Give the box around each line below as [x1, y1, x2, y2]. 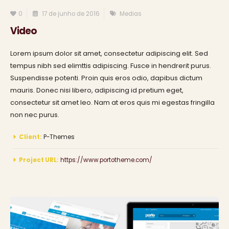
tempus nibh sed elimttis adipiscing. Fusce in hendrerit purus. [10, 61, 211, 71]
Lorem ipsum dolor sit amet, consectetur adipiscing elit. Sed [10, 49, 208, 59]
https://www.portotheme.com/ [60, 155, 152, 164]
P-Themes [43, 132, 75, 141]
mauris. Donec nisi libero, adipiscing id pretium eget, [10, 85, 184, 96]
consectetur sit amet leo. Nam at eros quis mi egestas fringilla [10, 98, 215, 108]
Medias [120, 10, 142, 18]
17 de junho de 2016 [40, 10, 100, 18]
